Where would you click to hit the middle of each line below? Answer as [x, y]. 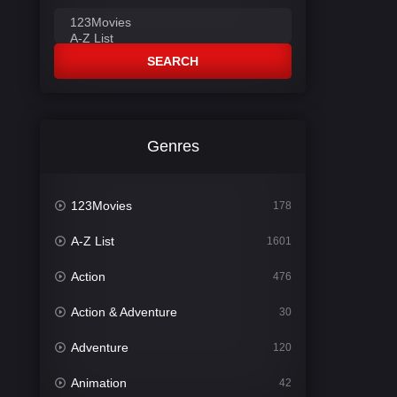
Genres [173, 146]
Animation [99, 382]
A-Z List [93, 241]
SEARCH [173, 61]
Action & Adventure [125, 311]
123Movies [102, 205]
